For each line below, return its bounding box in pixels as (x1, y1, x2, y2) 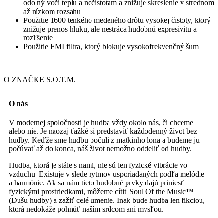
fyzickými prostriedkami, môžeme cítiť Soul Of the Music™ (9, 187, 194, 196)
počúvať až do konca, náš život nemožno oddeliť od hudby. (9, 145, 192, 153)
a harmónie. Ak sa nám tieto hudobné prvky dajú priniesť (9, 179, 184, 187)
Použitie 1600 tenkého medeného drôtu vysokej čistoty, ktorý (23, 16, 211, 24)
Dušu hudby (11, 196, 49, 205)
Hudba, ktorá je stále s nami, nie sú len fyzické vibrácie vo (9, 161, 187, 170)
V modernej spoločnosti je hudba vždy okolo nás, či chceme (9, 118, 193, 127)
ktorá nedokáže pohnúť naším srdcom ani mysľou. (9, 205, 163, 214)
